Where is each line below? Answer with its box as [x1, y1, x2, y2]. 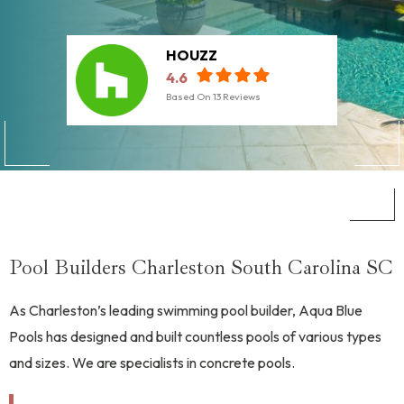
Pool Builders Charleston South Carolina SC [9, 254, 393, 281]
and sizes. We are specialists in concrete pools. [9, 353, 295, 372]
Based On [166, 90, 213, 103]
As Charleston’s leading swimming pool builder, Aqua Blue [9, 300, 363, 319]
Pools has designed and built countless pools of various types [9, 326, 381, 345]
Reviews [221, 90, 261, 103]
